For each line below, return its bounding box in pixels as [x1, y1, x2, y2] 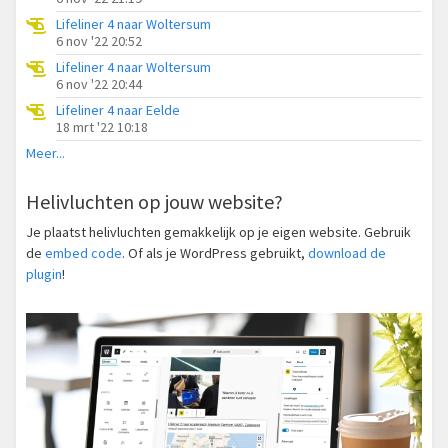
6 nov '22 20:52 [56, 31, 142, 50]
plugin [26, 264, 62, 283]
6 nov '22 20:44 [56, 74, 142, 93]
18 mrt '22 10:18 [56, 117, 148, 136]
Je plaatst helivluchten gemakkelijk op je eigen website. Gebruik [26, 222, 411, 241]
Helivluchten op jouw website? [26, 188, 283, 214]
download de [308, 243, 386, 262]
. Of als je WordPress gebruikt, [122, 243, 308, 262]
